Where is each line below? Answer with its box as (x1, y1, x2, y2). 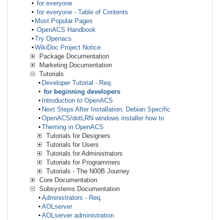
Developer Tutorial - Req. (42, 79, 112, 86)
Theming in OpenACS (42, 123, 104, 131)
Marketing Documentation (37, 61, 112, 69)
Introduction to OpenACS (42, 96, 113, 104)
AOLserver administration (42, 211, 114, 219)
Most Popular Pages (35, 17, 93, 25)
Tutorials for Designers (44, 132, 110, 139)
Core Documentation (37, 176, 97, 184)
